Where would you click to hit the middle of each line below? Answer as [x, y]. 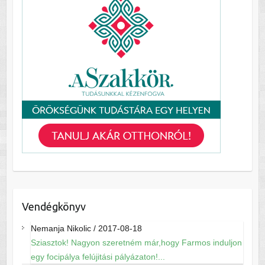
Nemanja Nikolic [61, 229]
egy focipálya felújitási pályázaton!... [98, 257]
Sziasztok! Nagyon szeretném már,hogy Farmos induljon [136, 243]
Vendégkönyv [54, 207]
